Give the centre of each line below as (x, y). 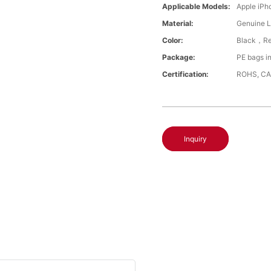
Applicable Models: (197, 7)
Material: (178, 24)
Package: (179, 57)
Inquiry (196, 139)
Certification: (186, 74)
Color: (173, 41)
